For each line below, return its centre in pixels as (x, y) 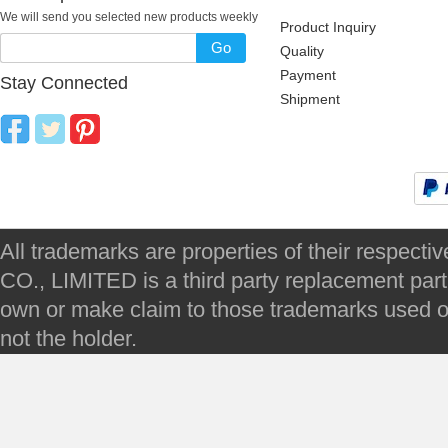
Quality (302, 51)
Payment (308, 75)
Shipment (310, 99)
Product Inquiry (328, 27)
